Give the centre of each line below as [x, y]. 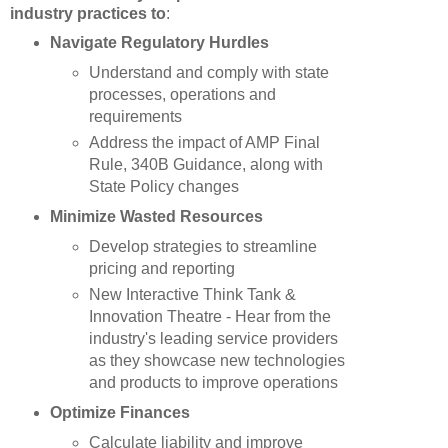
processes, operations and [183, 94]
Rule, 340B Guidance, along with [206, 164]
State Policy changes [164, 186]
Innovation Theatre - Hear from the [210, 316]
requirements [136, 116]
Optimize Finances [119, 412]
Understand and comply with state [209, 72]
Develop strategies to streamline [203, 246]
